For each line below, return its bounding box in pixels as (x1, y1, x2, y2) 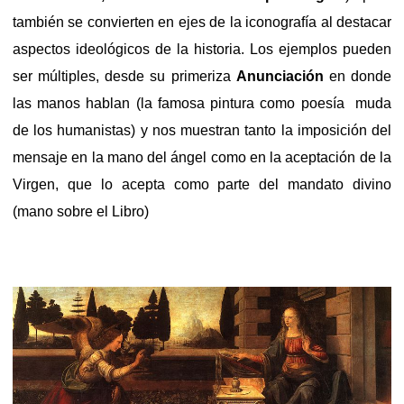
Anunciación (235, 68, 329, 84)
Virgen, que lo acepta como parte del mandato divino (13, 176, 391, 192)
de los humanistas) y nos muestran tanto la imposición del (13, 122, 391, 138)
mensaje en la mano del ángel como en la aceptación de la (13, 149, 391, 165)
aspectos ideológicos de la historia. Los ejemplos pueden (13, 41, 391, 57)
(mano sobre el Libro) (13, 203, 149, 219)
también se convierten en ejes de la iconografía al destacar (13, 14, 391, 30)
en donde (328, 68, 392, 84)
